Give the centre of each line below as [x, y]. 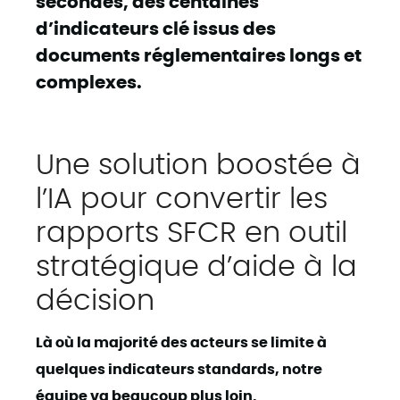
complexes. [89, 81]
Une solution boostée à [198, 162]
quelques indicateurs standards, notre [179, 368]
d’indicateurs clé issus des [156, 27]
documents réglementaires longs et [199, 54]
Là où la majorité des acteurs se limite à [181, 341]
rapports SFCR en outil [192, 229]
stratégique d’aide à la [196, 263]
